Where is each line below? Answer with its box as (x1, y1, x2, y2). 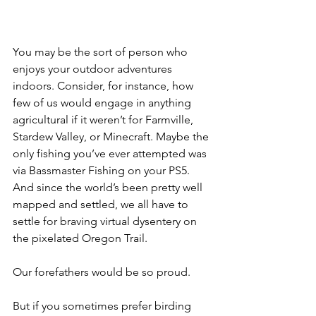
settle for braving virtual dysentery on (13, 214, 200, 228)
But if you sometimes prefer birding (13, 298, 194, 312)
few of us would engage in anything (13, 95, 194, 109)
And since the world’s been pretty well (13, 180, 205, 194)
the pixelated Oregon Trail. (13, 231, 147, 245)
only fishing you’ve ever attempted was (13, 146, 209, 160)
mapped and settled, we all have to (13, 197, 191, 211)
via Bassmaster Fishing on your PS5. (13, 163, 193, 177)
